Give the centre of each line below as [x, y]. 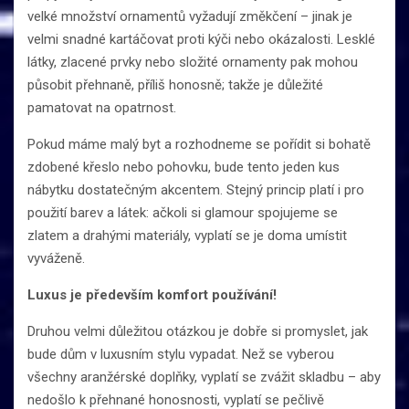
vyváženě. [56, 258]
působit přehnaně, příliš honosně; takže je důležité [175, 84]
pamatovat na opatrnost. [102, 107]
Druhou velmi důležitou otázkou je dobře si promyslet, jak [198, 331]
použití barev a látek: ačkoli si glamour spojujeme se [183, 212]
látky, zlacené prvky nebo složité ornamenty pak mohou [193, 62]
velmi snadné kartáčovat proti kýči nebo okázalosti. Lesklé [201, 39]
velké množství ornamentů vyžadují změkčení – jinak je [190, 16]
